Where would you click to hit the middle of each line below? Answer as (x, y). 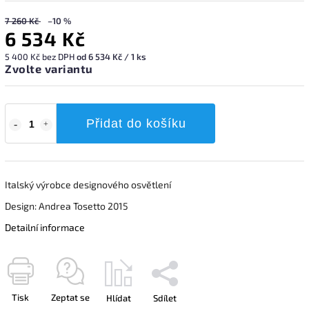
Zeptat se (70, 297)
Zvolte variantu (49, 68)
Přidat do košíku (136, 123)
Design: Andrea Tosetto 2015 (67, 206)
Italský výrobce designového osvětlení (88, 184)
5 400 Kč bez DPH (41, 56)
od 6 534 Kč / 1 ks (111, 56)
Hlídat (119, 298)
